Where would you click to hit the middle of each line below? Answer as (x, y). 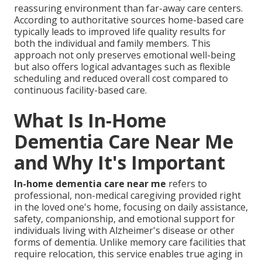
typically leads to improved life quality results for (120, 32)
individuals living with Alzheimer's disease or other (124, 231)
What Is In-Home (90, 120)
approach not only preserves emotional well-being (125, 55)
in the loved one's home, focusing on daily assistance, (131, 207)
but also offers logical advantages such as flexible (122, 67)
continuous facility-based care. (80, 90)
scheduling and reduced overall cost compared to (121, 79)
